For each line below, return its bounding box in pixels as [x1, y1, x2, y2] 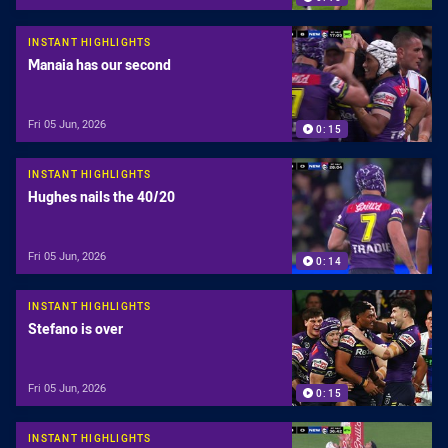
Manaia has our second [28, 55, 171, 75]
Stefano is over [28, 319, 123, 339]
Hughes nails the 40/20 [28, 187, 175, 207]
